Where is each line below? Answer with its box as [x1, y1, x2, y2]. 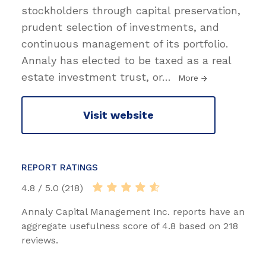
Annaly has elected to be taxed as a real [21, 53, 231, 66]
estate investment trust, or [21, 70, 162, 83]
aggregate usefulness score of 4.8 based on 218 [21, 220, 238, 232]
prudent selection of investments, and [21, 20, 219, 33]
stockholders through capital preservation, [21, 4, 240, 17]
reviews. [21, 234, 58, 246]
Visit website [83, 109, 154, 122]
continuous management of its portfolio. [21, 37, 228, 50]
